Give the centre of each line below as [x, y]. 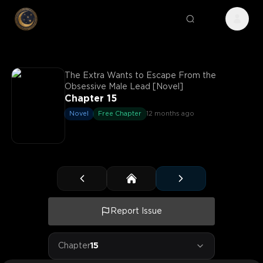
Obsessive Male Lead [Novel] [124, 87]
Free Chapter [120, 114]
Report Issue [136, 211]
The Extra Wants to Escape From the [140, 76]
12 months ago [170, 114]
